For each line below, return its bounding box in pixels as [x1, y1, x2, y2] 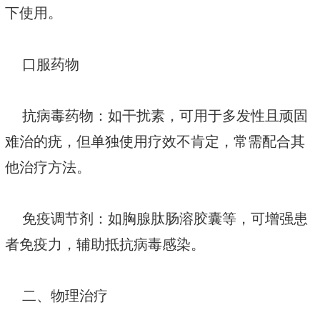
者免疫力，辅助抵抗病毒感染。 [5, 236, 205, 253]
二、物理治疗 [5, 288, 108, 304]
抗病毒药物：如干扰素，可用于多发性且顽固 [5, 108, 308, 124]
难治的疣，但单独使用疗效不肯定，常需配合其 [5, 134, 305, 150]
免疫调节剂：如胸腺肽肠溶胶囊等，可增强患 [5, 211, 308, 227]
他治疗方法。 [5, 159, 91, 176]
